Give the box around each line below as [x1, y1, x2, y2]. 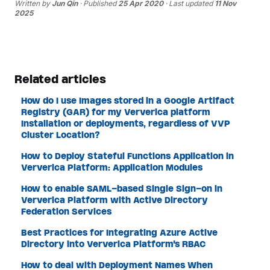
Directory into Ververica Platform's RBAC [21, 238, 206, 250]
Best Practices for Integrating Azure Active [21, 227, 218, 239]
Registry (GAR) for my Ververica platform [21, 106, 211, 118]
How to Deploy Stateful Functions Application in [21, 150, 234, 162]
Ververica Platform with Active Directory [21, 194, 209, 206]
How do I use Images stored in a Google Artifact [21, 95, 235, 107]
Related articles [14, 72, 106, 87]
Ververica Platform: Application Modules [21, 162, 203, 174]
